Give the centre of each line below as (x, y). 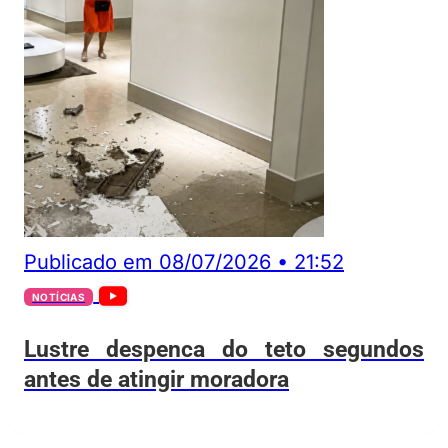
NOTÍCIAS (59, 297)
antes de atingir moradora (156, 378)
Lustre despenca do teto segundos (224, 348)
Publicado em (88, 262)
